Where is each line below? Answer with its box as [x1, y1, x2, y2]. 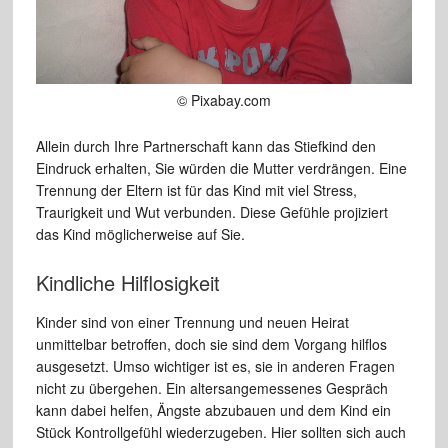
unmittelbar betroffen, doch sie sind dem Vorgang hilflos [35, 334, 387, 355]
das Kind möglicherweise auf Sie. [35, 224, 245, 245]
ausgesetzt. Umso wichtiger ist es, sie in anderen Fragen [35, 356, 395, 377]
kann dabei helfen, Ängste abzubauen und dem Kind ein [35, 400, 391, 421]
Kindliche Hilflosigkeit [35, 268, 220, 298]
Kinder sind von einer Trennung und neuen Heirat [35, 312, 349, 333]
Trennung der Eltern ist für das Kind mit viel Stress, [35, 180, 357, 201]
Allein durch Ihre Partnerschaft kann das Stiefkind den [35, 136, 376, 157]
